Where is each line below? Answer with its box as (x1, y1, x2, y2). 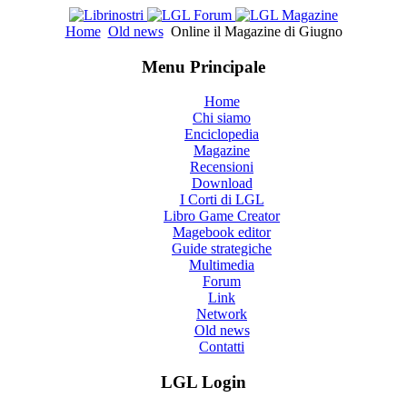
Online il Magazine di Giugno (166, 24, 342, 39)
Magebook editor (173, 224, 271, 241)
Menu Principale (142, 56, 265, 76)
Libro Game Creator (164, 208, 280, 224)
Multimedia (189, 257, 254, 273)
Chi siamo (193, 110, 251, 126)
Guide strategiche (172, 241, 272, 257)
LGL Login (161, 372, 246, 392)
